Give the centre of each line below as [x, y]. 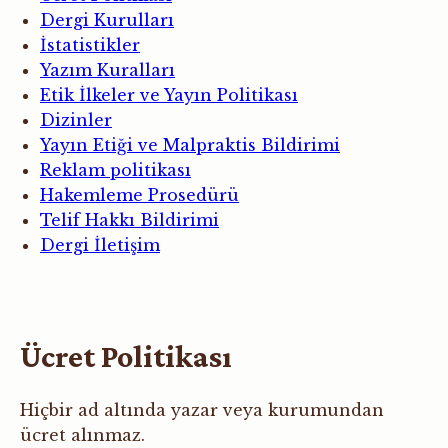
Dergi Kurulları [107, 20]
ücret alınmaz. [82, 435]
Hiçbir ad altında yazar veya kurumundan [202, 410]
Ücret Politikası [126, 355]
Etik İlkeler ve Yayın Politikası [169, 95]
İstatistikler [90, 45]
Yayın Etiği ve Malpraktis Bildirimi [190, 145]
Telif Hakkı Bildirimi [129, 220]
